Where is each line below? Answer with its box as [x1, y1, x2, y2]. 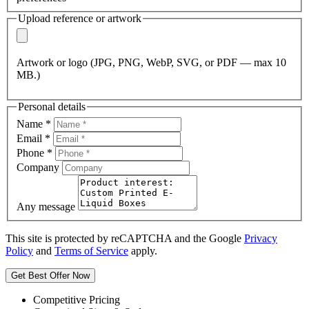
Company [17, 161, 59, 173]
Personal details [18, 101, 86, 113]
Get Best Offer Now [11, 270, 90, 281]
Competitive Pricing [33, 293, 120, 306]
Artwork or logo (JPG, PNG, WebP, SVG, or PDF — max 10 [17, 57, 286, 69]
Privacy [244, 232, 277, 244]
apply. [128, 244, 157, 257]
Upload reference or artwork [18, 12, 141, 24]
